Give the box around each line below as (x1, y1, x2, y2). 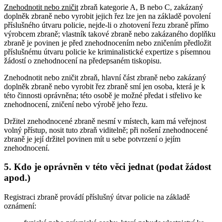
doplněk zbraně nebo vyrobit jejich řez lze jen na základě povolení (4, 11, 211, 20)
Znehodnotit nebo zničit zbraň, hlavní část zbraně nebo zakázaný (4, 73, 206, 82)
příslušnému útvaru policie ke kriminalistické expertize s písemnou (4, 47, 211, 56)
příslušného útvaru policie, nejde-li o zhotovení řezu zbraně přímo (4, 20, 209, 29)
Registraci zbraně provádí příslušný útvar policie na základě (4, 193, 190, 202)
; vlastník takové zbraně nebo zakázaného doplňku (58, 29, 216, 38)
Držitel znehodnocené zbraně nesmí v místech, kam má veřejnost (4, 116, 206, 125)
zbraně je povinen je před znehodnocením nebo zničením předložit (4, 38, 211, 47)
